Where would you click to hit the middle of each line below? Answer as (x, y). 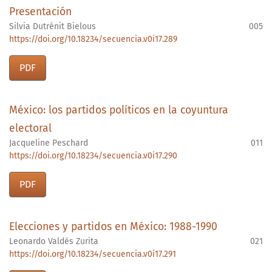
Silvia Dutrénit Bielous (53, 27)
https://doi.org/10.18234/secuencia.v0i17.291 (93, 254)
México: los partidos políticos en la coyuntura (119, 110)
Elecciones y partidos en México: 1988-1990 (113, 227)
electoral (30, 129)
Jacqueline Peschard (49, 143)
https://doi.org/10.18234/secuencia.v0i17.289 (93, 39)
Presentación (40, 12)
